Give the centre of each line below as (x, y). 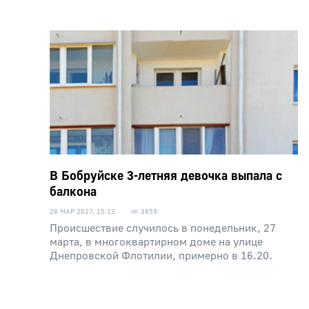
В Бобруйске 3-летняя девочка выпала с (166, 176)
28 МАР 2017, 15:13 (82, 211)
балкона (73, 192)
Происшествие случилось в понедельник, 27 (163, 228)
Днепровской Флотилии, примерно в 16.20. (161, 256)
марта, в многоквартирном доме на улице (156, 242)
